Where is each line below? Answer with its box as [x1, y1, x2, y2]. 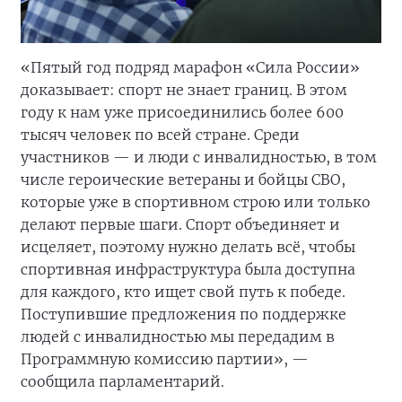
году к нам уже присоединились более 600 [21, 103, 344, 122]
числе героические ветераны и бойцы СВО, [21, 170, 345, 189]
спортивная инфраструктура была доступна [21, 260, 355, 279]
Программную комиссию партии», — [21, 350, 309, 369]
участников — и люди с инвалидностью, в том [21, 148, 377, 167]
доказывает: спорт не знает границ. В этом [21, 81, 347, 100]
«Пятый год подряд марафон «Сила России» [21, 58, 360, 77]
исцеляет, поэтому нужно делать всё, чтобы [21, 238, 355, 257]
